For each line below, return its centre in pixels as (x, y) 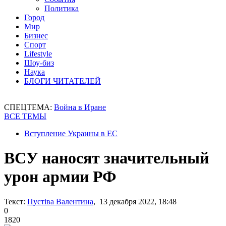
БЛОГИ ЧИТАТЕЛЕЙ (63, 81)
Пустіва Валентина (60, 201)
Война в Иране (80, 107)
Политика (62, 8)
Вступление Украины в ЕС (71, 133)
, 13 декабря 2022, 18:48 (135, 201)
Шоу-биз (39, 63)
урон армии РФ (60, 177)
